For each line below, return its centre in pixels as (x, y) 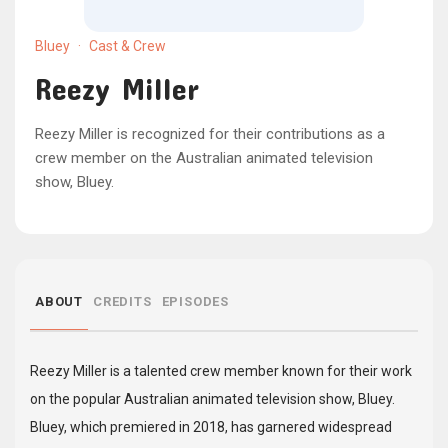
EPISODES (195, 301)
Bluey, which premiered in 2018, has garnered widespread (211, 427)
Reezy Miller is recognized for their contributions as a (210, 134)
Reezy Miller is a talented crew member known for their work (221, 371)
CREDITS (122, 301)
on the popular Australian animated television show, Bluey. (212, 399)
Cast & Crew (126, 46)
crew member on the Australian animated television (204, 158)
